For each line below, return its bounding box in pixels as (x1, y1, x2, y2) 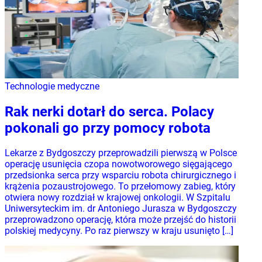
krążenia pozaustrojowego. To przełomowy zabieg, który (5, 181, 236, 192)
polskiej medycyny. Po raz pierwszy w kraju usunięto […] (5, 225, 233, 237)
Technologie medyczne (5, 80, 99, 92)
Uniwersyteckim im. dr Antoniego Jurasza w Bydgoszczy (5, 203, 237, 215)
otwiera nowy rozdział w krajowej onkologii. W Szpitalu (5, 192, 230, 204)
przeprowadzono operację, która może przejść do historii (5, 214, 236, 226)
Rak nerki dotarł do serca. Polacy (5, 103, 214, 120)
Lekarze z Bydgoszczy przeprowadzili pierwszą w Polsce (5, 147, 237, 159)
